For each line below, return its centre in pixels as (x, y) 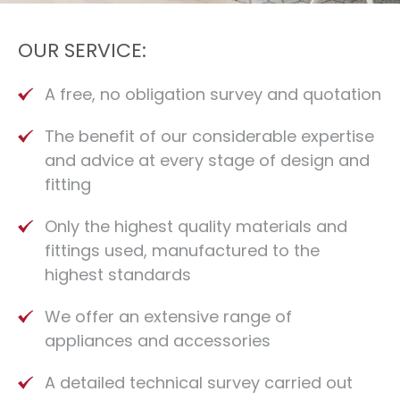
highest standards (118, 274)
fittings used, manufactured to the (182, 250)
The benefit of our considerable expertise (209, 136)
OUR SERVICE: (82, 50)
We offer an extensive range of (168, 316)
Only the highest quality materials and (196, 226)
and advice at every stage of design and (207, 160)
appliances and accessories (158, 340)
